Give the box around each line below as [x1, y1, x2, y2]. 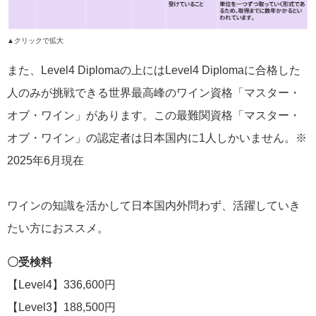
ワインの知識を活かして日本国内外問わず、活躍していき [7, 200, 300, 212]
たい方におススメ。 [7, 222, 109, 235]
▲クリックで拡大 [7, 37, 63, 45]
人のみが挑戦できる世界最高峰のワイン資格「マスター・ [7, 87, 300, 99]
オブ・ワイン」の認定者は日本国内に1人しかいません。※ [7, 132, 307, 145]
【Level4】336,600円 [7, 279, 116, 291]
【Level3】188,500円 [7, 301, 116, 314]
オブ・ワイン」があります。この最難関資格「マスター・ [7, 109, 300, 122]
